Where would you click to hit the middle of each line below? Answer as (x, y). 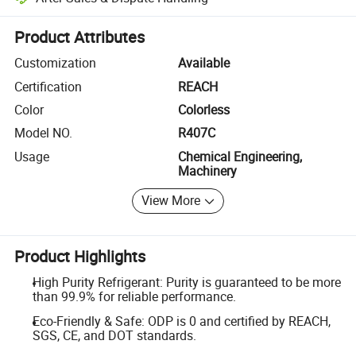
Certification (48, 86)
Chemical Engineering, (240, 156)
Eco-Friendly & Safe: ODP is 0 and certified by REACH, (181, 321)
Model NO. (44, 133)
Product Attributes (80, 37)
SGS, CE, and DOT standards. (114, 336)
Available (204, 63)
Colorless (204, 109)
